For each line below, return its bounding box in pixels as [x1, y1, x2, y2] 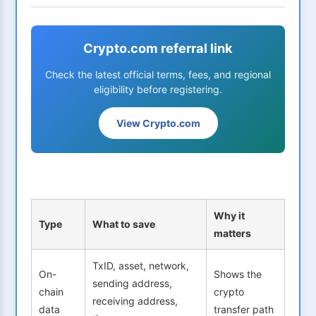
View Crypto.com [116, 117, 200, 130]
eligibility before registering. [94, 83, 222, 96]
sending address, [92, 277, 172, 290]
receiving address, [92, 295, 178, 308]
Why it [214, 209, 245, 222]
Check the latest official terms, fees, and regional [45, 68, 271, 81]
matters [214, 227, 251, 240]
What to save [92, 218, 155, 231]
